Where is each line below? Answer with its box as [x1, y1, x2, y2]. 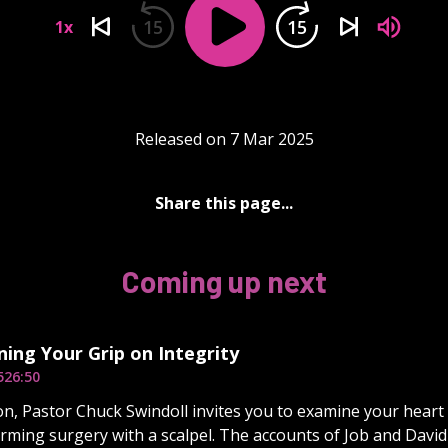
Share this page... [155, 191, 293, 214]
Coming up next [121, 262, 327, 299]
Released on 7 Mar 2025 [134, 127, 314, 150]
